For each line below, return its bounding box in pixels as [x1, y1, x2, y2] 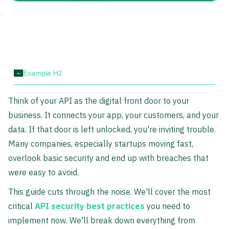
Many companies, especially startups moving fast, [8, 139, 193, 149]
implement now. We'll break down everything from [8, 215, 195, 226]
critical [8, 201, 35, 212]
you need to [145, 201, 190, 212]
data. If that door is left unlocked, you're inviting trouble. [8, 124, 216, 135]
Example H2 [23, 69, 63, 78]
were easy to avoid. [8, 167, 79, 178]
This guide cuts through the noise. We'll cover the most [8, 187, 211, 197]
